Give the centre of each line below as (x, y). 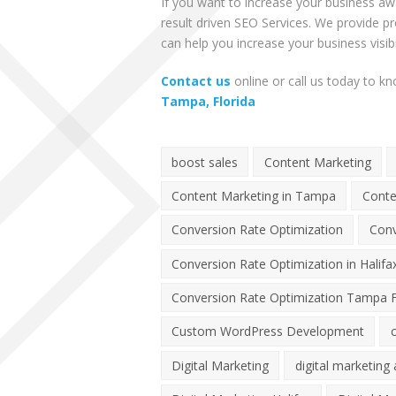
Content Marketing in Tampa (254, 195)
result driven (198, 23)
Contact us (196, 81)
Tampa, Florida (208, 102)
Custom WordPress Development (268, 331)
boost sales (205, 162)
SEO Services (271, 23)
